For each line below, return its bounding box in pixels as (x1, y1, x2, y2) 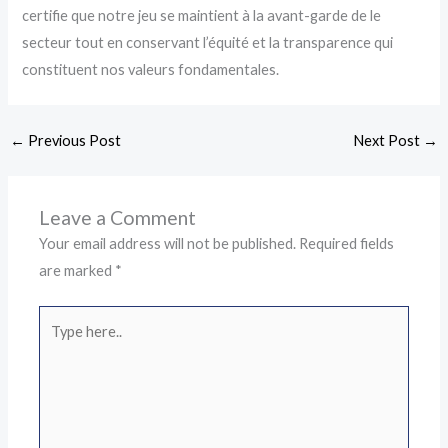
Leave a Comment (39, 206, 197, 230)
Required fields (299, 235, 395, 253)
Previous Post (24, 132, 121, 150)
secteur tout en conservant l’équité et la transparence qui (22, 34, 394, 52)
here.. (38, 337, 75, 355)
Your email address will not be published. (39, 235, 297, 253)
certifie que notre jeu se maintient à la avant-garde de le (22, 7, 382, 25)
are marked (39, 262, 116, 280)
